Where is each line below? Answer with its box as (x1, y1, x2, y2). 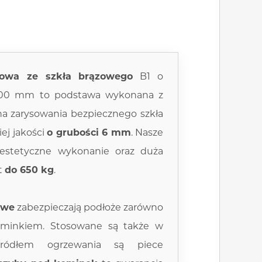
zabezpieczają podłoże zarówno (15, 202, 163, 213)
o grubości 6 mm (47, 127, 131, 138)
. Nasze (130, 127, 164, 138)
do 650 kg (5, 164, 54, 175)
